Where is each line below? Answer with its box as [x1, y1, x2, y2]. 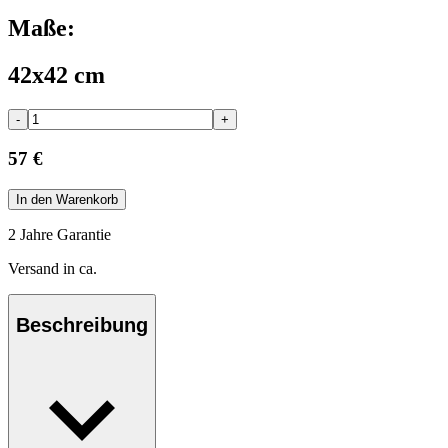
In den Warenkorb [16, 192, 118, 208]
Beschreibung [16, 313, 148, 336]
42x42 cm [8, 61, 105, 88]
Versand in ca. [8, 260, 97, 278]
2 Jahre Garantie [8, 226, 111, 244]
